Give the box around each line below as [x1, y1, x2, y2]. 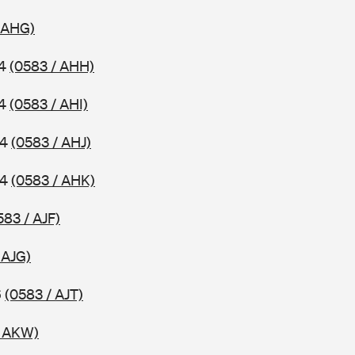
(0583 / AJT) [5, 286, 83, 303]
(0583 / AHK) [11, 172, 95, 189]
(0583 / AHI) [10, 96, 88, 113]
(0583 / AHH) [10, 58, 94, 74]
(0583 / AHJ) [11, 134, 91, 151]
